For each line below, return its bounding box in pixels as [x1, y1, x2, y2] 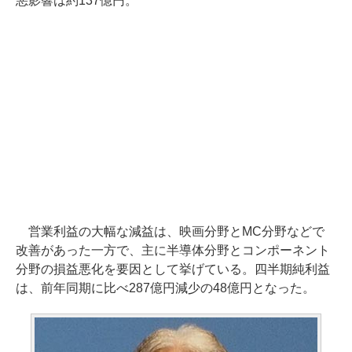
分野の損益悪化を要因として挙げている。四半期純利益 [16, 262, 330, 276]
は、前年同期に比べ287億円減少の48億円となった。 [16, 281, 315, 295]
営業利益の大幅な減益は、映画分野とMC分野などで [16, 225, 324, 238]
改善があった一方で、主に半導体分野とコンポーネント [16, 244, 330, 257]
